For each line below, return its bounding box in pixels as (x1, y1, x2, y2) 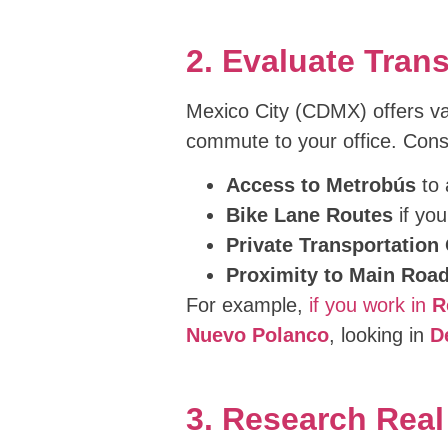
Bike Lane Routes (225, 204, 393, 227)
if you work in (308, 294, 432, 317)
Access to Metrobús (225, 174, 416, 197)
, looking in (328, 324, 430, 347)
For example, (185, 294, 309, 317)
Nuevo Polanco (185, 324, 329, 347)
